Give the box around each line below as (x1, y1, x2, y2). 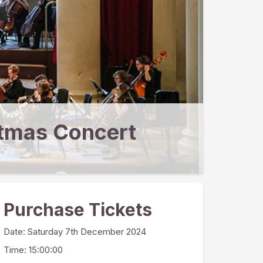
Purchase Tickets (4, 199, 152, 220)
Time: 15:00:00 (4, 244, 63, 255)
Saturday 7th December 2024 (28, 226, 146, 237)
